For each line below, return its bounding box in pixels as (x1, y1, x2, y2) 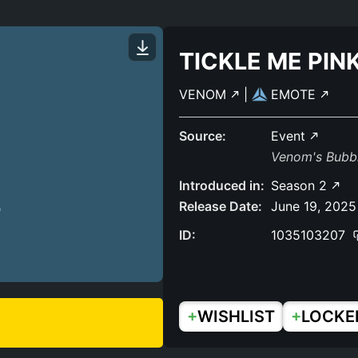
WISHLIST (197, 307, 275, 326)
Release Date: (179, 198, 262, 214)
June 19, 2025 (271, 198, 356, 214)
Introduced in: (179, 177, 265, 193)
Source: (179, 128, 226, 144)
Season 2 (271, 177, 331, 193)
